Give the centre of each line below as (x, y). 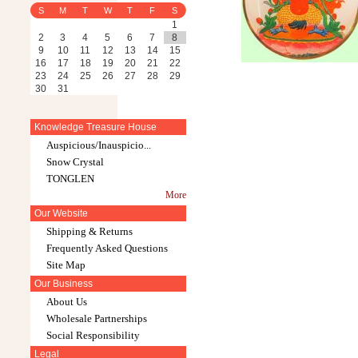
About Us (66, 302)
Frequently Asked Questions (107, 248)
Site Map (66, 265)
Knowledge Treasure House (95, 127)
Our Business (63, 284)
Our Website (61, 213)
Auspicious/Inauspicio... (98, 145)
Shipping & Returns (89, 231)
